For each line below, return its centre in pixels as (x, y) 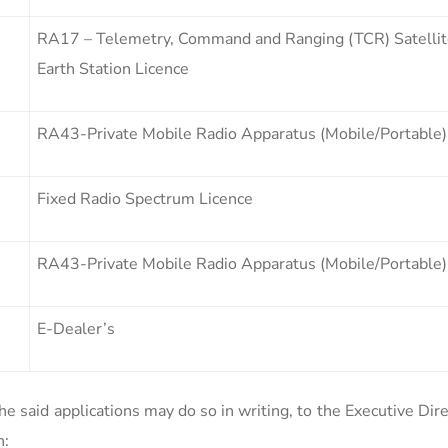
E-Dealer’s (76, 328)
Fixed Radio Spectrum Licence (145, 198)
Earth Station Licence (113, 68)
